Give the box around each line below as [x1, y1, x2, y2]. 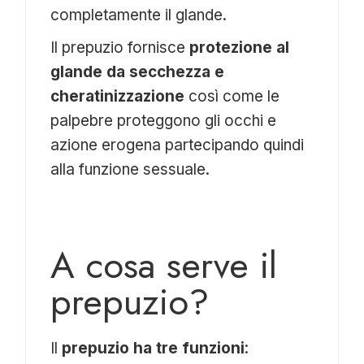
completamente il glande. [50, 6, 227, 25]
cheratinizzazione [50, 87, 185, 106]
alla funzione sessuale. [50, 160, 210, 180]
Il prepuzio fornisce [50, 38, 190, 58]
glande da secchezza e [50, 63, 225, 82]
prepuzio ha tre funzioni [62, 339, 245, 358]
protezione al [189, 38, 290, 58]
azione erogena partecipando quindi [50, 136, 305, 155]
